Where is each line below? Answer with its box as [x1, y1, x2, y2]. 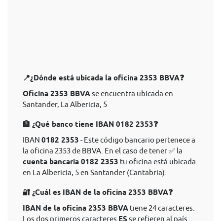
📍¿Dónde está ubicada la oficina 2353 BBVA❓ [23, 74, 184, 82]
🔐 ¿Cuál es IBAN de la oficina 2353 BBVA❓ [23, 188, 173, 197]
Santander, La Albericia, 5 [23, 100, 107, 109]
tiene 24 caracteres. [128, 204, 195, 212]
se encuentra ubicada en [90, 89, 173, 98]
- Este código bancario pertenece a [79, 136, 195, 144]
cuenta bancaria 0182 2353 [23, 157, 118, 166]
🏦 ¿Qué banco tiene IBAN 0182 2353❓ [23, 120, 158, 129]
